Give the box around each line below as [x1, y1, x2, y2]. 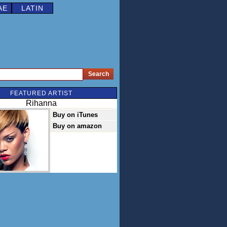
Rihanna [25, 99, 57, 107]
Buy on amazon [53, 122, 102, 130]
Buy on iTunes [53, 111, 98, 119]
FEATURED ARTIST [10, 90, 72, 97]
